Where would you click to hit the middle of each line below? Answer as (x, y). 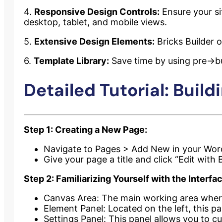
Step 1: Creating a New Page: (85, 130)
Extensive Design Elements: (94, 42)
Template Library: (71, 61)
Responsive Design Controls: (97, 12)
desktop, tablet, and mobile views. (95, 22)
